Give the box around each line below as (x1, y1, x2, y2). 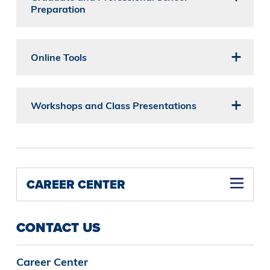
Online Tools (30, 51, 87, 63)
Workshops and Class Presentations (30, 99, 196, 111)
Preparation (30, 2, 86, 15)
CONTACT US (16, 217, 100, 237)
